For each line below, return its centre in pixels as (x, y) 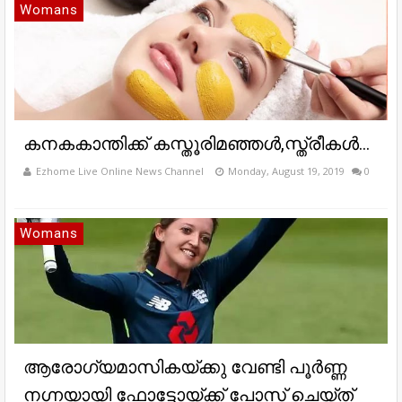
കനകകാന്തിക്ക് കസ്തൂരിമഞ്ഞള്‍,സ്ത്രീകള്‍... (197, 144)
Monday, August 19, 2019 (286, 171)
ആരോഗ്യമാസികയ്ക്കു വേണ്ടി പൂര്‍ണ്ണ (185, 367)
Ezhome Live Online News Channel (120, 171)
